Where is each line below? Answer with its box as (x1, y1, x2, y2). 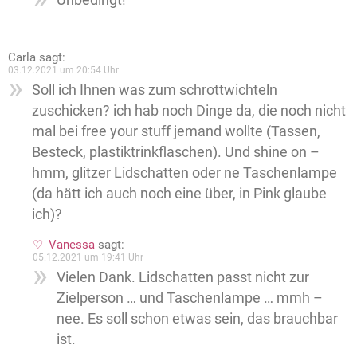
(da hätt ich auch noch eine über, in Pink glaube (32, 185, 327, 202)
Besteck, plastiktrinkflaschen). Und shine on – (32, 143, 320, 160)
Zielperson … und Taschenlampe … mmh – (57, 289, 323, 306)
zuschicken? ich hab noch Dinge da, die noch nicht (32, 102, 346, 119)
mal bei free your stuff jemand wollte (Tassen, (32, 123, 320, 139)
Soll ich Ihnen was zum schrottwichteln (32, 81, 277, 98)
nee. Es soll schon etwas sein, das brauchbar (57, 310, 338, 327)
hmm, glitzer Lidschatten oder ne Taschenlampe (32, 164, 337, 181)
